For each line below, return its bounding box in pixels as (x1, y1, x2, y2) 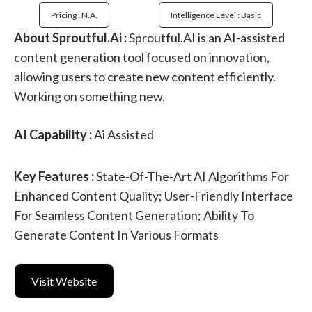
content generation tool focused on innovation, (14, 49, 270, 65)
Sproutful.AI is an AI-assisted (127, 30, 285, 46)
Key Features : (14, 169, 96, 185)
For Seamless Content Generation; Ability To (14, 208, 254, 224)
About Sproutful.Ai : (14, 30, 127, 46)
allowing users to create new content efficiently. (14, 69, 276, 85)
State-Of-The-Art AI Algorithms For (96, 169, 289, 185)
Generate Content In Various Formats (14, 227, 219, 243)
